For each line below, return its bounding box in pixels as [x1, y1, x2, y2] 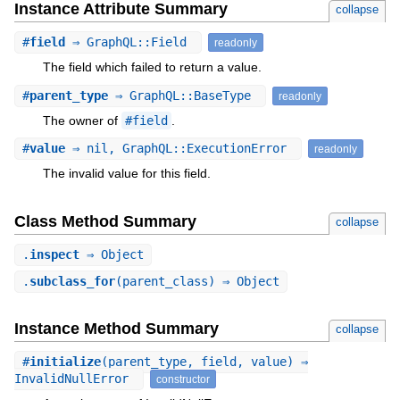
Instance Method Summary [13, 320, 219, 338]
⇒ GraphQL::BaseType [107, 87, 258, 103]
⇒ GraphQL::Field [64, 35, 194, 50]
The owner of [42, 112, 121, 128]
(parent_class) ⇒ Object [114, 274, 279, 289]
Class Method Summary [13, 212, 196, 230]
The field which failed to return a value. [42, 60, 262, 75]
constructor [155, 373, 210, 386]
